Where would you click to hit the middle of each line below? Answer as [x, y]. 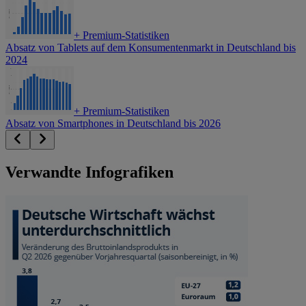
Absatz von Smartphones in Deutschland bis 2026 [113, 124]
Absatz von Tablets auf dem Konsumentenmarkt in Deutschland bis [151, 48]
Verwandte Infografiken [89, 172]
